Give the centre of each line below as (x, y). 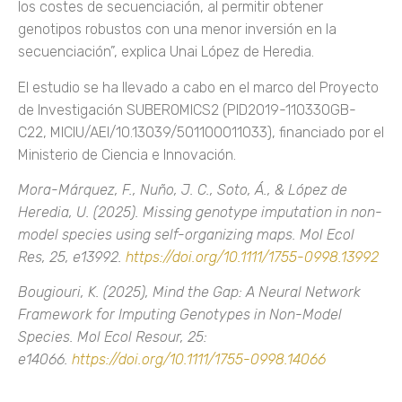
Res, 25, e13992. (72, 258)
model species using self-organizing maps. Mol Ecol (186, 235)
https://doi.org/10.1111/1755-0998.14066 (199, 360)
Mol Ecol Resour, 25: (142, 337)
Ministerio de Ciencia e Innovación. (127, 154)
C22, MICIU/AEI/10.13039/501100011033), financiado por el (201, 132)
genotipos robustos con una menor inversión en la (177, 30)
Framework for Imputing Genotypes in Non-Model (180, 315)
